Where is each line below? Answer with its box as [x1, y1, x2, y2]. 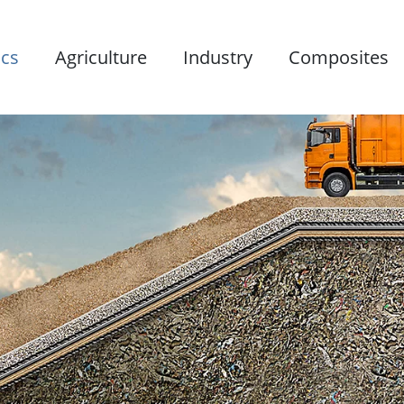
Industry [183, 44, 253, 69]
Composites [289, 44, 390, 69]
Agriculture [55, 44, 148, 69]
